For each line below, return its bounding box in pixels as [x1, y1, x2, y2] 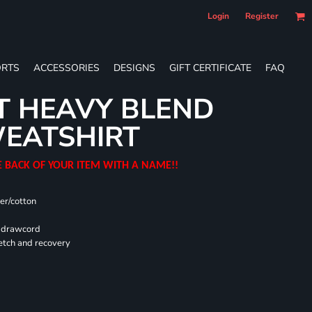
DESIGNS [114, 61, 155, 75]
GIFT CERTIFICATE [169, 61, 251, 75]
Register [245, 10, 279, 22]
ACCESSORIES [33, 61, 100, 75]
